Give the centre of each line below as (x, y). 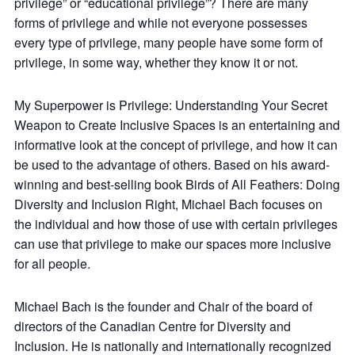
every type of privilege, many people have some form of (168, 42)
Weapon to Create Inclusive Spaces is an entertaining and (177, 124)
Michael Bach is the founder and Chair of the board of (163, 306)
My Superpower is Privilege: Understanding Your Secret (171, 105)
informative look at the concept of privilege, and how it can (176, 144)
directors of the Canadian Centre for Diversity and (153, 326)
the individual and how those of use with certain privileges (176, 223)
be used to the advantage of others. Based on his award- (172, 164)
